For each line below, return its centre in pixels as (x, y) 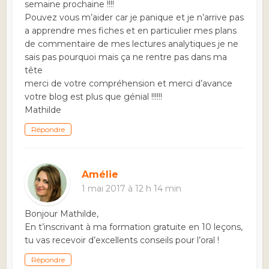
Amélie (100, 175)
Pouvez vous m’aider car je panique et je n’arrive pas (134, 18)
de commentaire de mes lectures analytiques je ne (132, 44)
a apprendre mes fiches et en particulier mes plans (131, 31)
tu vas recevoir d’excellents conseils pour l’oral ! (122, 240)
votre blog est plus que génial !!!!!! (94, 97)
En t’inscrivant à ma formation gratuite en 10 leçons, (134, 227)
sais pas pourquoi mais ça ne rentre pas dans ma (126, 57)
